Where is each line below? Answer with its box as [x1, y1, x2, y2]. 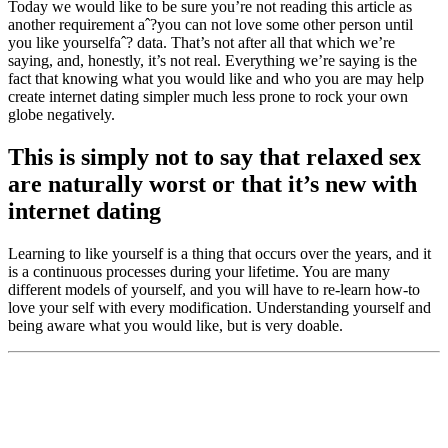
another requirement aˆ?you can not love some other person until [8, 15, 413, 33]
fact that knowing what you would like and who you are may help [8, 69, 424, 87]
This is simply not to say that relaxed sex [8, 143, 421, 170]
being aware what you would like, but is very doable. [8, 316, 343, 334]
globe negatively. [8, 105, 115, 123]
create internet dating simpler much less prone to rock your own [8, 87, 408, 105]
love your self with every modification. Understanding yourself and [8, 298, 431, 316]
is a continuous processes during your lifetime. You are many [8, 262, 390, 280]
